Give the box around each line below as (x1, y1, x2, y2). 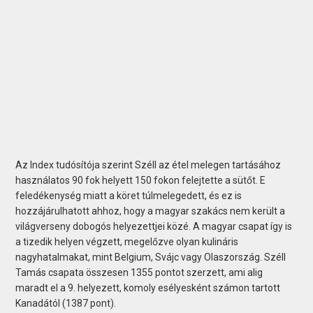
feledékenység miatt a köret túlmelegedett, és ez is (15, 189, 242, 201)
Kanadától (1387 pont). (15, 297, 117, 309)
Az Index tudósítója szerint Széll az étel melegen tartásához (15, 159, 282, 170)
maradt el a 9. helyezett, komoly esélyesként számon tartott (15, 282, 281, 293)
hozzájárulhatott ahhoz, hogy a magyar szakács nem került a (15, 205, 286, 217)
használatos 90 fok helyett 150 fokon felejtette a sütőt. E (15, 174, 266, 186)
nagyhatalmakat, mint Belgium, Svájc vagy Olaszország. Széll (15, 251, 286, 263)
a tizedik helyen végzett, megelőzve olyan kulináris (15, 235, 239, 247)
